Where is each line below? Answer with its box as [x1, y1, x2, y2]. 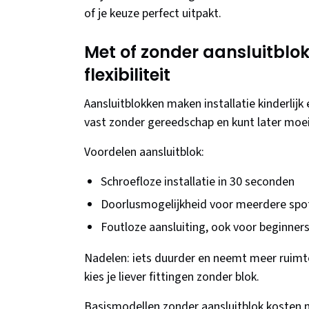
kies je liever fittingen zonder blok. [84, 268, 259, 286]
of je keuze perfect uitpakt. [84, 5, 221, 23]
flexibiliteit [84, 63, 170, 87]
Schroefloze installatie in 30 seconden [101, 173, 295, 191]
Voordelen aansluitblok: [84, 143, 204, 161]
